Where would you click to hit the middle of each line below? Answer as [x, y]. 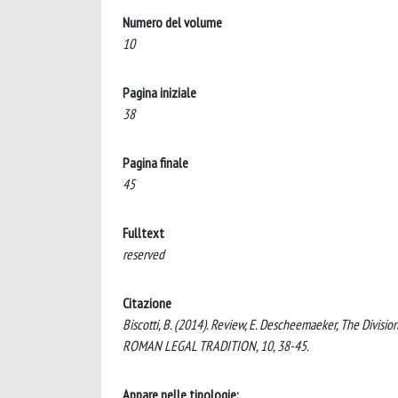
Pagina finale [155, 162]
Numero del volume [172, 22]
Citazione [147, 302]
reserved [143, 254]
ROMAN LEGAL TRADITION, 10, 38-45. [216, 345]
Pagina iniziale [159, 92]
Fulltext [143, 232]
